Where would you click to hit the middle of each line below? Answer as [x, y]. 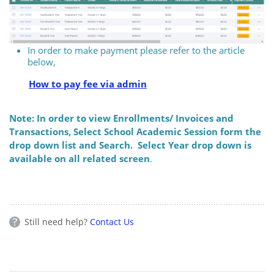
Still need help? [57, 222]
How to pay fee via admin [88, 84]
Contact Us [112, 222]
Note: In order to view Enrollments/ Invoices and [121, 118]
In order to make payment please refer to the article [136, 50]
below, [43, 62]
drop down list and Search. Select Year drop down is [130, 145]
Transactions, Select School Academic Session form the [135, 132]
